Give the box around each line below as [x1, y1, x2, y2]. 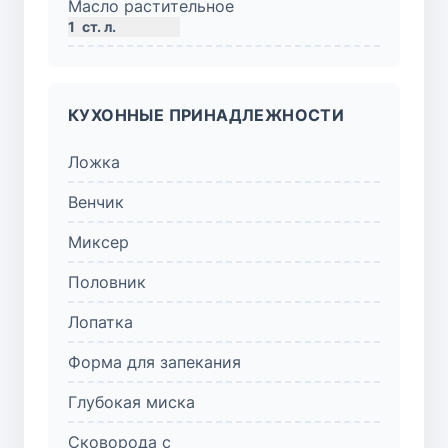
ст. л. [82, 17, 116, 35]
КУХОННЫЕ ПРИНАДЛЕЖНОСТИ [68, 104, 345, 125]
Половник [68, 271, 146, 292]
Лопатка [68, 311, 133, 332]
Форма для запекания [68, 351, 241, 372]
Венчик [68, 191, 124, 212]
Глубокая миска [68, 391, 195, 412]
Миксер [68, 231, 129, 252]
